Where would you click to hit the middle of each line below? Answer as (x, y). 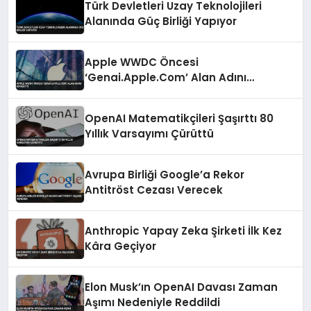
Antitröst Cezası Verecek (154, 190)
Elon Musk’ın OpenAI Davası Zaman (182, 287)
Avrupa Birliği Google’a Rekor (165, 174)
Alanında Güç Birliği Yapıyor (161, 21)
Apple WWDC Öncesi (142, 62)
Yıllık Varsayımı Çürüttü (150, 133)
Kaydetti (109, 92)
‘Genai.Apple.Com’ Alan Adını (166, 77)
